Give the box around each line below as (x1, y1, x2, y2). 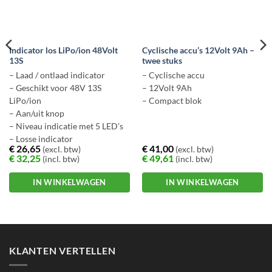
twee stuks (141, 56, 182, 66)
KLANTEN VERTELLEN (9, 244, 116, 256)
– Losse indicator (8, 134, 73, 144)
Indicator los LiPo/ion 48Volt (8, 46, 118, 56)
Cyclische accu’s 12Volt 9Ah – (141, 46, 254, 56)
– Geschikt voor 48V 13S (8, 83, 101, 93)
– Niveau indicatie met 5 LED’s (8, 121, 123, 132)
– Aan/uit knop (8, 109, 64, 119)
